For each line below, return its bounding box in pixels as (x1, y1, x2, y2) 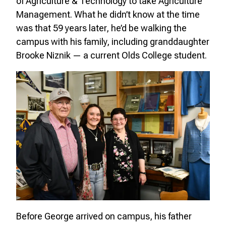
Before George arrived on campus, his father (16, 210, 192, 221)
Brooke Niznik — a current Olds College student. (16, 49, 207, 61)
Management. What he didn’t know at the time (16, 9, 200, 20)
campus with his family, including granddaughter (16, 36, 209, 47)
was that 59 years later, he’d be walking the (16, 22, 187, 33)
